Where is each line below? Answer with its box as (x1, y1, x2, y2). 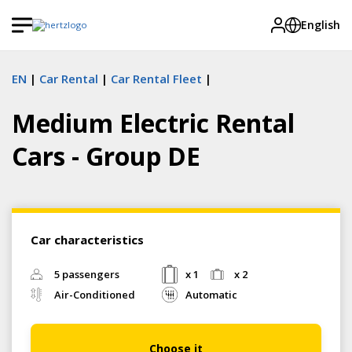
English (301, 17, 340, 32)
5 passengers (54, 267, 119, 281)
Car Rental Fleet (111, 71, 202, 86)
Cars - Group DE (12, 139, 200, 173)
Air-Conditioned (54, 288, 135, 302)
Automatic (185, 288, 237, 302)
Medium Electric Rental (12, 106, 295, 140)
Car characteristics (31, 232, 144, 247)
